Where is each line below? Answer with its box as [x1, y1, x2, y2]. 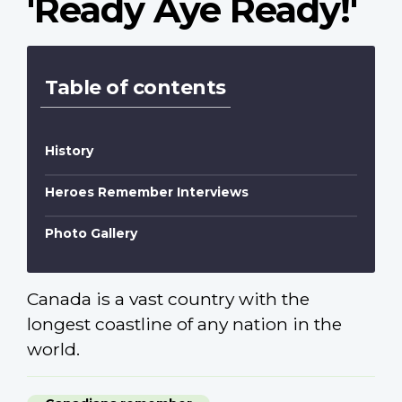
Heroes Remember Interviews [45, 184, 249, 201]
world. [27, 338, 80, 361]
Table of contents [45, 75, 226, 100]
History [45, 143, 93, 160]
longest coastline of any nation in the [27, 313, 342, 336]
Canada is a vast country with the [27, 288, 310, 310]
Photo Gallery [45, 225, 137, 242]
